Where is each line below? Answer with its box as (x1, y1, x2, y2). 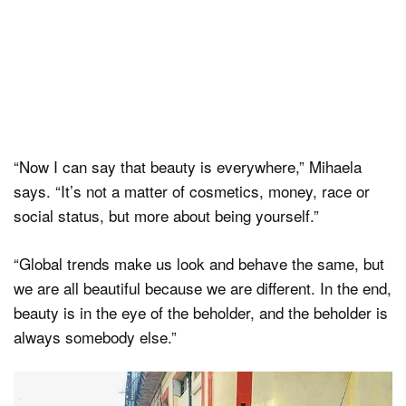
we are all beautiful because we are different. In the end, (14, 275, 391, 299)
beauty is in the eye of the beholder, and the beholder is (14, 300, 388, 324)
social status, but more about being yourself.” (14, 204, 319, 227)
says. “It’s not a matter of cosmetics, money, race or (14, 179, 370, 203)
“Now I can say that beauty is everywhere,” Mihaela (14, 155, 362, 179)
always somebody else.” (14, 324, 177, 348)
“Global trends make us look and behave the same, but (14, 251, 384, 275)
